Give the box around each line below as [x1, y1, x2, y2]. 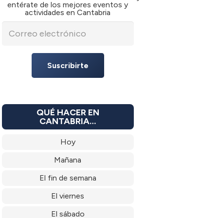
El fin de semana [39, 173, 96, 182]
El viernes [51, 191, 85, 200]
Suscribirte [47, 60, 89, 70]
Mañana [54, 155, 82, 164]
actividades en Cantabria [25, 7, 111, 17]
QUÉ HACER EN [36, 107, 99, 118]
